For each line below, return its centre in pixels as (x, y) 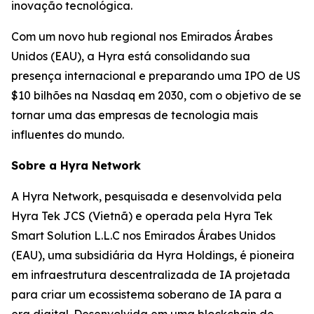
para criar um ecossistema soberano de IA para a (146, 294)
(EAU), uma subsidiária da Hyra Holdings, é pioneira (153, 255)
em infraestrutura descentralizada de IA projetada (151, 274)
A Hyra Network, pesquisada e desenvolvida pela (146, 196)
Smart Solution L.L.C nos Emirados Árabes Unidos (143, 235)
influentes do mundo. (68, 134)
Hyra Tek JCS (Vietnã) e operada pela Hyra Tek (142, 216)
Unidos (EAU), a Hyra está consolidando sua (131, 56)
